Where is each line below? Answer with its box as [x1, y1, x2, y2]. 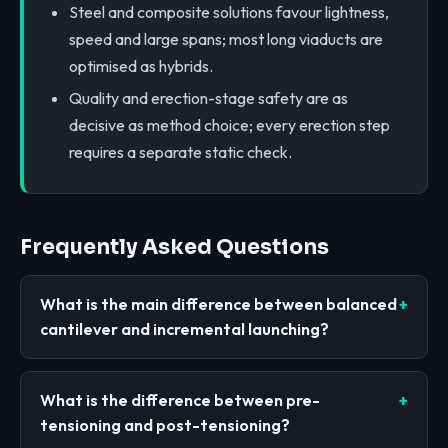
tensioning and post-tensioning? [40, 414, 291, 435]
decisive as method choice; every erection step [68, 115, 390, 136]
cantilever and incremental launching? [40, 319, 330, 340]
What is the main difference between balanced [40, 294, 398, 315]
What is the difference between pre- [40, 389, 321, 410]
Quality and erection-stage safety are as [68, 88, 348, 109]
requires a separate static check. [68, 142, 292, 163]
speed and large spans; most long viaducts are [68, 28, 383, 49]
